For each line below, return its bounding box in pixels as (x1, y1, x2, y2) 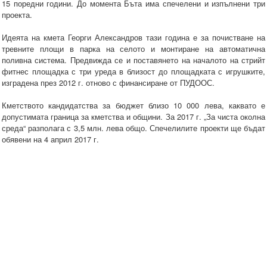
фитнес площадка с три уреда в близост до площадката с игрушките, (2, 66, 265, 77)
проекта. (2, 9, 35, 21)
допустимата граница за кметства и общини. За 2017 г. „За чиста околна (2, 111, 265, 123)
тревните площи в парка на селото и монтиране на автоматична (2, 43, 265, 55)
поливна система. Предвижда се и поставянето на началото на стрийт (2, 54, 265, 66)
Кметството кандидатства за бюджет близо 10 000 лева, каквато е (2, 100, 265, 111)
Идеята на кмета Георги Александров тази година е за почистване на (2, 32, 265, 44)
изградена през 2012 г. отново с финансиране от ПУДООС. (2, 77, 215, 89)
